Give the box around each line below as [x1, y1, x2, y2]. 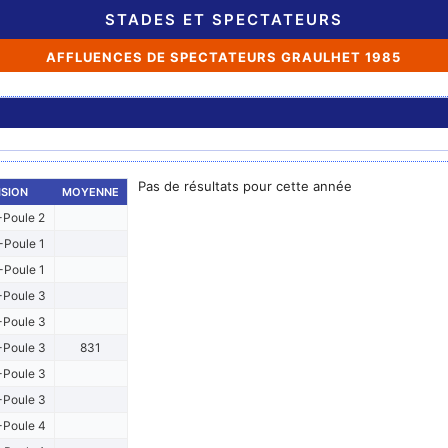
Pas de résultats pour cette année [137, 178, 352, 194]
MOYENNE [61, 185, 119, 199]
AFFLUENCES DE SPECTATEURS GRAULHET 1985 [46, 49, 402, 65]
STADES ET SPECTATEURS [105, 10, 343, 29]
